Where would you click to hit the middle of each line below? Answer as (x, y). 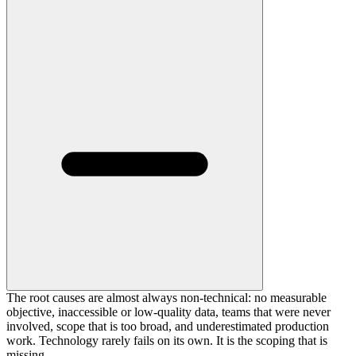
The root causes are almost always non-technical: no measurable (166, 297)
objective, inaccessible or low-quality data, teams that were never (168, 311)
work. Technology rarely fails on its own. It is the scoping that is (167, 340)
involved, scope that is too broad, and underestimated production (168, 326)
